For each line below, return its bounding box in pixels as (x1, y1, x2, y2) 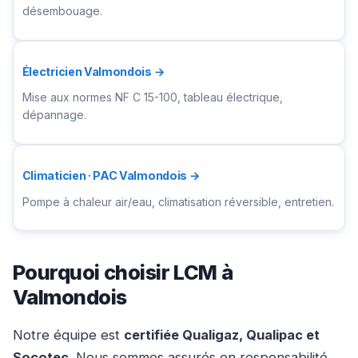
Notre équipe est (13, 327, 124, 344)
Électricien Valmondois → (22, 65, 165, 79)
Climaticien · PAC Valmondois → (22, 169, 201, 183)
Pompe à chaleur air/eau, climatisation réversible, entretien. (22, 194, 334, 209)
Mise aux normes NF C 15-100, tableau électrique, (22, 90, 283, 105)
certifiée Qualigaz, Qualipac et (124, 327, 320, 344)
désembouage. (22, 4, 102, 18)
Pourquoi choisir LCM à (13, 260, 233, 285)
